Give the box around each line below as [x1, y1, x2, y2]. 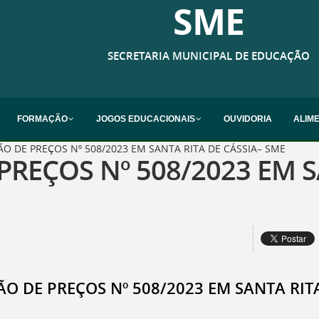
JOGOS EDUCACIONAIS [96, 114, 195, 124]
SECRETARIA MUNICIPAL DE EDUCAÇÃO [107, 48, 310, 63]
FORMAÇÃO [17, 114, 68, 124]
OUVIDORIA [224, 114, 272, 124]
